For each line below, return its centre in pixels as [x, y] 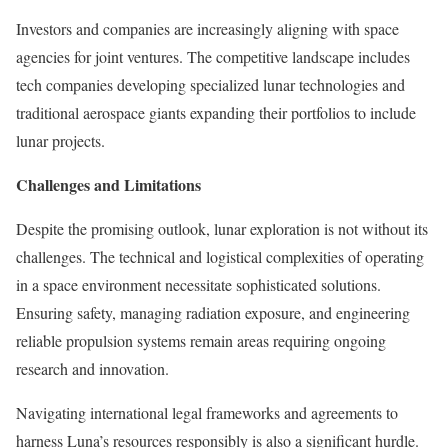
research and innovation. [92, 368]
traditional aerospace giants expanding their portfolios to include [216, 112]
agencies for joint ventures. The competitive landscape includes [213, 56]
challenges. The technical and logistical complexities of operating [220, 256]
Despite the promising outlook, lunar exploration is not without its [222, 228]
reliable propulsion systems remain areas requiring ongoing [201, 340]
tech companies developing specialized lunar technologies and [210, 84]
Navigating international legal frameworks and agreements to [207, 412]
